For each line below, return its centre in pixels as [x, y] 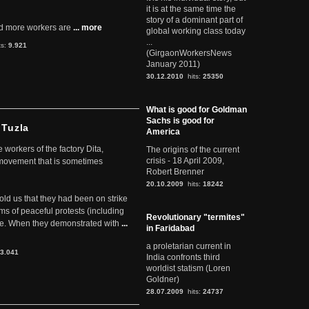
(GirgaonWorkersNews [189, 53]
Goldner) [163, 279]
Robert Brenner [175, 172]
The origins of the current [193, 150]
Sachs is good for [180, 121]
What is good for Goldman [197, 110]
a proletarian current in [189, 246]
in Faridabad [170, 228]
